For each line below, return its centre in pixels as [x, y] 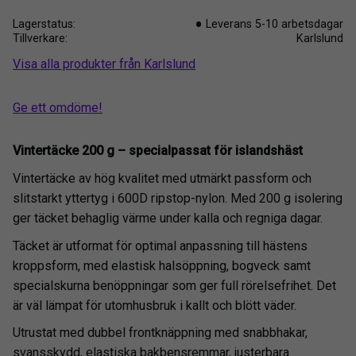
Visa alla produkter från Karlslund [104, 64]
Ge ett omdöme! [58, 107]
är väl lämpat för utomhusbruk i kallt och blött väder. [155, 305]
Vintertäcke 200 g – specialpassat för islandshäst [158, 151]
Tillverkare [39, 39]
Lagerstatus [43, 25]
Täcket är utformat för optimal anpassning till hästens [160, 246]
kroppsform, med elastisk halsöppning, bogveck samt [162, 265]
